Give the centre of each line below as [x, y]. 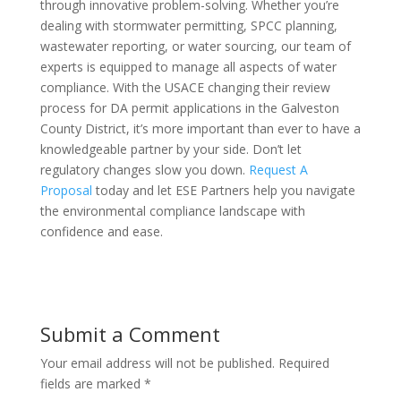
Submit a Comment [130, 334]
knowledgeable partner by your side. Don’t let [171, 149]
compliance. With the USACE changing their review [185, 87]
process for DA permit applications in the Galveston [189, 108]
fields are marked [92, 384]
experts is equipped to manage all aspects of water [188, 67]
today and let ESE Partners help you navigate [223, 190]
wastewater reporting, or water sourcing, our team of [195, 46]
